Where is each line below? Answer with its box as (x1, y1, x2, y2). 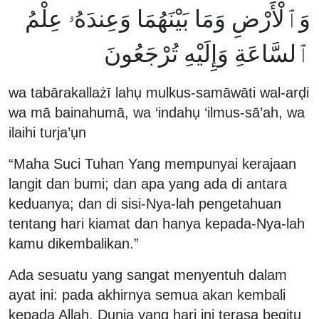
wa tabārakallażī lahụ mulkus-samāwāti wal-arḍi (9, 84, 309, 100)
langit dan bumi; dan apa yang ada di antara (9, 175, 287, 192)
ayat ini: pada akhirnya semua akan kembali (9, 286, 286, 303)
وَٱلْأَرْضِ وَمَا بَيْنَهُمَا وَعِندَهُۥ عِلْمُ (25, 5, 310, 32)
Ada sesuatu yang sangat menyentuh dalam (9, 266, 287, 283)
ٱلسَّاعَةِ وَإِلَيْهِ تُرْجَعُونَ (104, 40, 310, 67)
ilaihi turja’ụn (9, 124, 86, 140)
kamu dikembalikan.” (9, 235, 139, 251)
